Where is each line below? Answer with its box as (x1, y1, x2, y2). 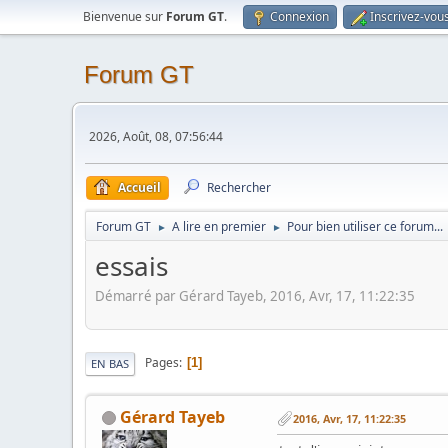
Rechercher (207, 179, 271, 196)
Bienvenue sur (83, 8, 166, 25)
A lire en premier (172, 218, 266, 235)
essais (95, 248, 168, 284)
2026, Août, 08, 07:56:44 (89, 127, 223, 145)
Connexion (270, 8, 329, 25)
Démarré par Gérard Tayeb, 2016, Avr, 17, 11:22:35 (95, 286, 415, 305)
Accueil (118, 179, 161, 196)
